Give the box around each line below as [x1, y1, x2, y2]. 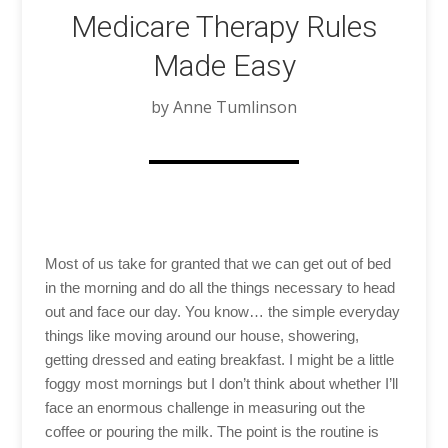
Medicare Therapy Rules [70, 8, 378, 44]
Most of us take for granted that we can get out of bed [44, 254, 391, 272]
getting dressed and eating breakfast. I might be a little [44, 350, 394, 368]
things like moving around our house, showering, [44, 326, 359, 344]
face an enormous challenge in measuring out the [44, 398, 365, 416]
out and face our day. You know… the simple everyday [44, 302, 400, 320]
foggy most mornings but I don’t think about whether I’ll [44, 374, 398, 392]
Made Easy [152, 47, 296, 83]
